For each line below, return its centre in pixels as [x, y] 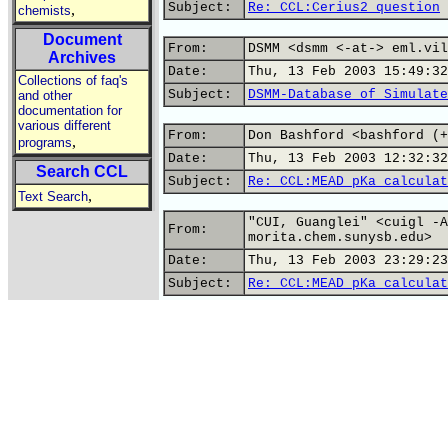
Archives [82, 57]
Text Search [53, 196]
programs [45, 142]
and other [45, 95]
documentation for [70, 110]
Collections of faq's [73, 80]
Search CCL [82, 171]
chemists [44, 10]
